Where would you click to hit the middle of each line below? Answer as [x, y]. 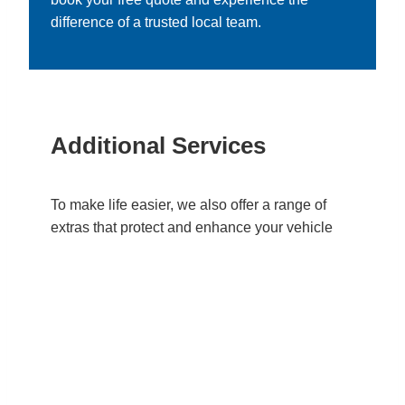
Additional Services [158, 146]
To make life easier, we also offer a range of [188, 204]
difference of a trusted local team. [156, 23]
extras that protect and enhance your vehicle [192, 227]
